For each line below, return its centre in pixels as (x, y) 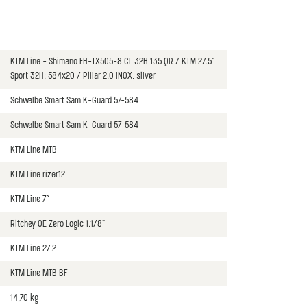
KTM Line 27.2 (33, 249)
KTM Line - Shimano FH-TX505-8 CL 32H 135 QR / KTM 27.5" (112, 62)
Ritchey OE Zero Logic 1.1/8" (57, 224)
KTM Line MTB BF (38, 274)
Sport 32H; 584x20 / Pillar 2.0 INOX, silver (83, 76)
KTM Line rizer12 (37, 175)
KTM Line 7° (29, 200)
